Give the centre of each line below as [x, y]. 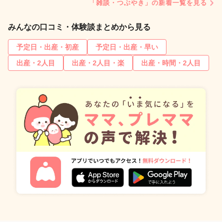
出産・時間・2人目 [171, 63]
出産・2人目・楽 [98, 63]
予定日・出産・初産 [48, 47]
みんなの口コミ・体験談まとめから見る [79, 27]
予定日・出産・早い [127, 47]
